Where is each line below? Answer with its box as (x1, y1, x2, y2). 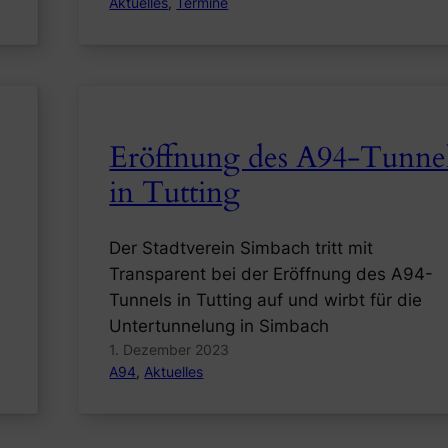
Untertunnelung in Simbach (109, 316, 330, 337)
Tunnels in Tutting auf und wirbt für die (109, 290, 423, 311)
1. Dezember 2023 (109, 341, 230, 359)
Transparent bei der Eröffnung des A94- (109, 264, 434, 285)
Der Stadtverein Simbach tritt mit (109, 238, 374, 259)
